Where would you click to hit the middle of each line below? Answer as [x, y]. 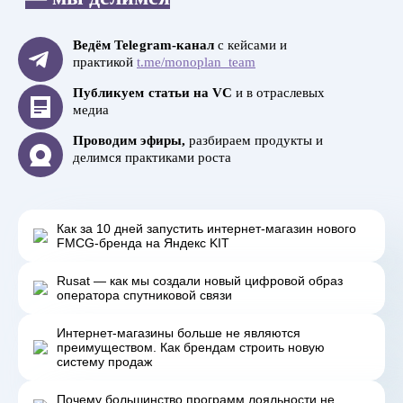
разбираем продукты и [255, 140]
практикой [103, 62]
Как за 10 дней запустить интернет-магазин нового [206, 228]
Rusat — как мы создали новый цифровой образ [200, 281]
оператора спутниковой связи [144, 295]
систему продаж [104, 362]
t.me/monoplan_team [196, 62]
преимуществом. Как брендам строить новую [191, 347]
